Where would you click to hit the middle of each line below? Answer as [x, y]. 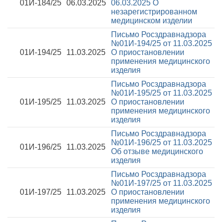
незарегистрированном [154, 12]
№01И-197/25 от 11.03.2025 [162, 183]
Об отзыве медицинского [157, 151]
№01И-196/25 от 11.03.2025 [162, 142]
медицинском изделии [152, 21]
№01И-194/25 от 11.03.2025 [162, 43]
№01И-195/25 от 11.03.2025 [162, 93]
